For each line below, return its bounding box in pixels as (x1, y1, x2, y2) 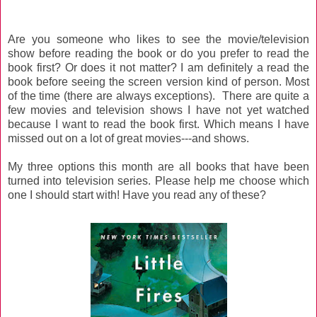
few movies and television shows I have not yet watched (8, 104, 309, 117)
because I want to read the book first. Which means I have (8, 118, 309, 131)
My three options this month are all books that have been (8, 161, 309, 173)
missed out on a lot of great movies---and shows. (8, 132, 249, 145)
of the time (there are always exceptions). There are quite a (8, 90, 309, 103)
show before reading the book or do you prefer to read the (8, 47, 309, 60)
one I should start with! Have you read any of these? (8, 189, 266, 202)
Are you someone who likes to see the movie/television (8, 33, 309, 46)
